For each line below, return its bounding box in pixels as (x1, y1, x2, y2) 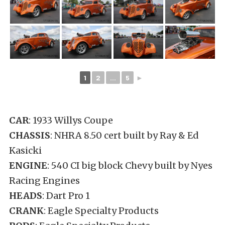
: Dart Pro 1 (42, 189, 90, 201)
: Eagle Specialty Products (44, 204, 159, 216)
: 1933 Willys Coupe (29, 114, 113, 126)
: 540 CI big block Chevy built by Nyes (47, 159, 212, 171)
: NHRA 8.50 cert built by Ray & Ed (50, 129, 199, 141)
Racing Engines (9, 174, 80, 186)
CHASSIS (9, 129, 50, 141)
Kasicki (9, 144, 42, 156)
